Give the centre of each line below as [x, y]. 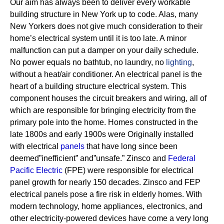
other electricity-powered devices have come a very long [109, 218]
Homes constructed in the [153, 122]
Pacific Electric [36, 170]
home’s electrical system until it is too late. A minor [98, 38]
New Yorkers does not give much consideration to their [106, 26]
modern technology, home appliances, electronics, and [106, 206]
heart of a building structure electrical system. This [98, 86]
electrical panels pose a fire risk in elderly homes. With [106, 194]
